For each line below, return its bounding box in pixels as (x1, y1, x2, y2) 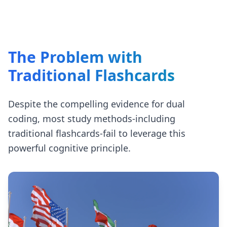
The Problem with (8, 47, 142, 67)
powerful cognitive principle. (8, 142, 131, 154)
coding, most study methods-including (8, 112, 175, 125)
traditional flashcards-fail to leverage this (8, 127, 185, 139)
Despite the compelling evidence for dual (8, 98, 185, 110)
